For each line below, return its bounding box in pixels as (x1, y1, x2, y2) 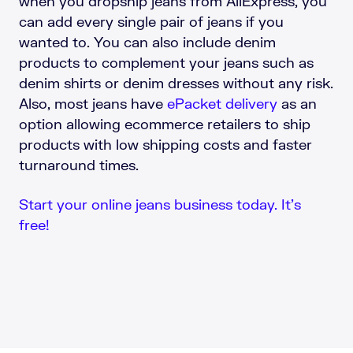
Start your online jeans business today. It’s (19, 195, 301, 214)
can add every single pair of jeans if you (19, 13, 284, 31)
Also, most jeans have (19, 95, 167, 113)
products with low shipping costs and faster (19, 136, 312, 154)
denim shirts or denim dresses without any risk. (19, 74, 333, 92)
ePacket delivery (167, 95, 277, 113)
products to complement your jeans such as (19, 54, 314, 72)
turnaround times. (19, 156, 139, 174)
